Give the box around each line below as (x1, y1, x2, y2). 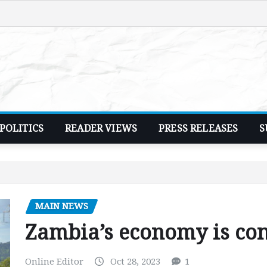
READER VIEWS (65, 122, 138, 134)
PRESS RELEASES (159, 122, 238, 134)
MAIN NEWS (35, 200, 88, 212)
